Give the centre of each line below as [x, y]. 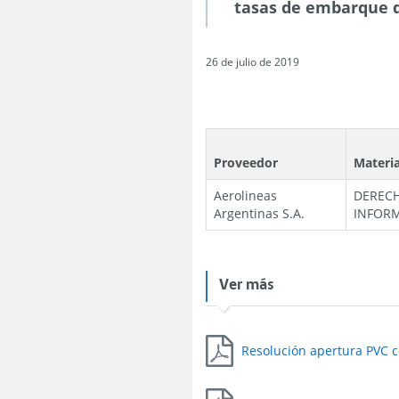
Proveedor [246, 163]
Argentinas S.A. [260, 213]
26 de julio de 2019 [253, 61]
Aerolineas [246, 195]
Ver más [247, 283]
